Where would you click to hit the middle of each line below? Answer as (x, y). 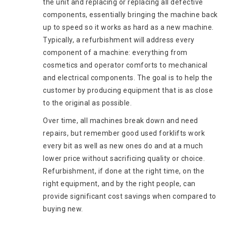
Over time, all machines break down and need (121, 121)
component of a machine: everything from (115, 53)
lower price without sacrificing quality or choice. (125, 159)
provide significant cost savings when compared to (130, 196)
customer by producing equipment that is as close (128, 91)
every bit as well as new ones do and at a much (123, 146)
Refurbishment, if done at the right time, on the (124, 171)
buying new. (63, 209)
